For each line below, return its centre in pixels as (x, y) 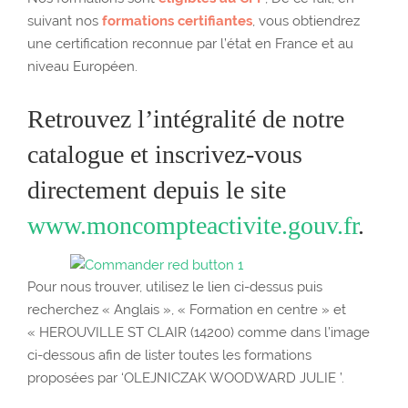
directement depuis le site (157, 190)
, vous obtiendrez (306, 21)
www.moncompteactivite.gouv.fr (193, 225)
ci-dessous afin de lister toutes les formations (169, 355)
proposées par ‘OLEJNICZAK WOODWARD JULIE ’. (186, 378)
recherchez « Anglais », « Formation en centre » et (187, 310)
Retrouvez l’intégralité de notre (186, 119)
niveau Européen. (82, 66)
